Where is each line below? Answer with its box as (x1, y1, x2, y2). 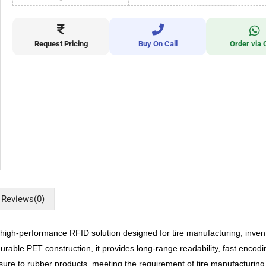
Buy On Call (138, 39, 178, 48)
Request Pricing (34, 39, 88, 48)
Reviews (1, 194, 34, 204)
